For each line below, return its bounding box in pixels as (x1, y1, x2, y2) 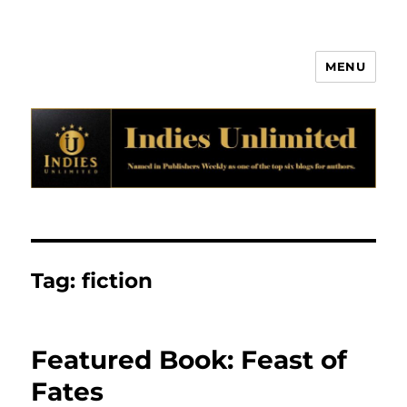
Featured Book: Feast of (31, 344, 348, 376)
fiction (82, 268, 154, 294)
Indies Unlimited (31, 66, 214, 93)
